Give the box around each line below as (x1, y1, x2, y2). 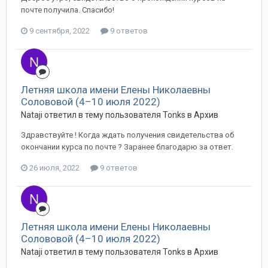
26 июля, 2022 (29, 163, 80, 172)
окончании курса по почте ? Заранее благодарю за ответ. (21, 142, 233, 151)
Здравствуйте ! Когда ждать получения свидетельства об (21, 130, 234, 139)
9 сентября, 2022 (29, 26, 90, 35)
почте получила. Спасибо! (21, 5, 114, 14)
